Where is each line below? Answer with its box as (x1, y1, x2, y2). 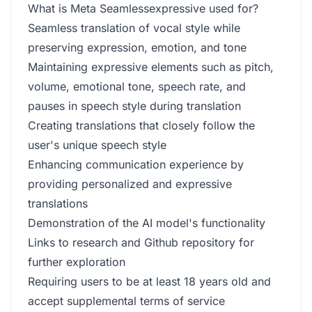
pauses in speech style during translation (28, 99, 241, 113)
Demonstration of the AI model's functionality (28, 216, 265, 230)
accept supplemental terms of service (28, 294, 225, 308)
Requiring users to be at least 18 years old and (28, 274, 271, 288)
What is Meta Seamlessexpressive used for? (28, 1, 258, 15)
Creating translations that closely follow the (28, 118, 255, 132)
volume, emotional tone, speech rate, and (28, 79, 246, 93)
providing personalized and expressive (28, 177, 232, 191)
